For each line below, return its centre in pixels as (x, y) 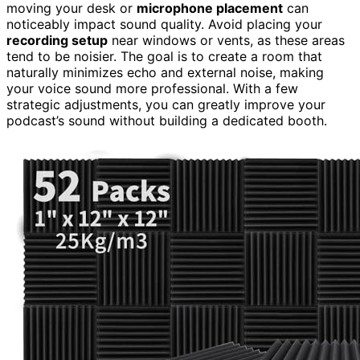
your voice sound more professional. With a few (152, 88)
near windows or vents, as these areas (226, 40)
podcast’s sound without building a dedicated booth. (167, 120)
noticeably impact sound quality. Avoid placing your (164, 24)
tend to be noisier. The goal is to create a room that (164, 56)
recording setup (57, 40)
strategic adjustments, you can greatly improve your (166, 104)
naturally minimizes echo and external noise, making (165, 72)
